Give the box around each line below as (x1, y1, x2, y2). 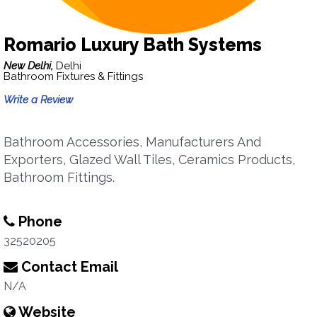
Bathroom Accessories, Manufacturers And (4, 134, 261, 149)
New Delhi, (4, 59, 56, 72)
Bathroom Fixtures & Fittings (4, 70, 143, 83)
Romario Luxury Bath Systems (4, 34, 262, 55)
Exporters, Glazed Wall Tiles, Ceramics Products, (4, 152, 295, 167)
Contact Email (18, 258, 118, 275)
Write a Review (4, 93, 73, 106)
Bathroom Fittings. (4, 170, 115, 185)
